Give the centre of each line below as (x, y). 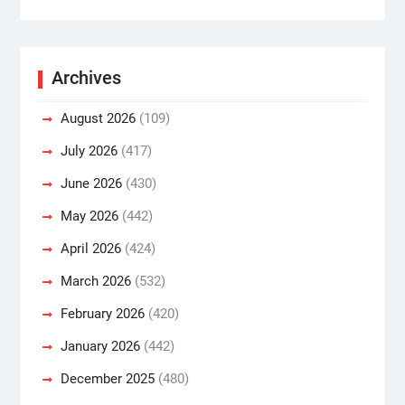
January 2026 (100, 346)
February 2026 (102, 313)
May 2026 (89, 216)
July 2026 (89, 151)
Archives (86, 77)
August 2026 (98, 118)
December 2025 (107, 378)
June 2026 (91, 183)
